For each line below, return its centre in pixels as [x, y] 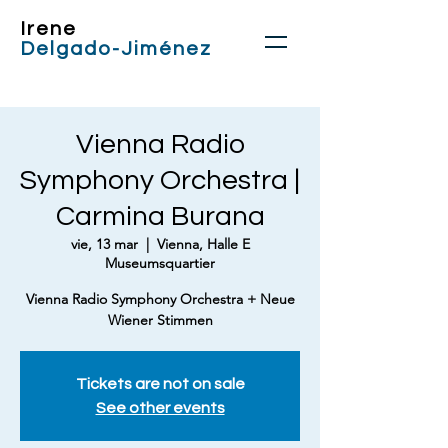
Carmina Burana [160, 216]
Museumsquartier [160, 263]
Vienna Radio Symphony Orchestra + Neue [160, 299]
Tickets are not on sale [160, 384]
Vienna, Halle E [203, 244]
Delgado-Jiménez [116, 49]
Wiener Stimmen [160, 320]
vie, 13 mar [104, 244]
